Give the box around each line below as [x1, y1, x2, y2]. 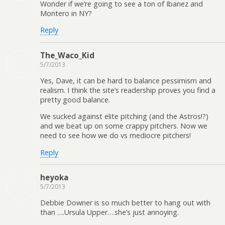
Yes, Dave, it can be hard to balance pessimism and [40, 75, 211, 85]
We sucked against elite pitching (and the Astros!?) [40, 111, 208, 122]
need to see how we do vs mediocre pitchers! [40, 131, 191, 141]
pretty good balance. [40, 94, 110, 104]
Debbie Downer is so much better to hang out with [40, 198, 210, 208]
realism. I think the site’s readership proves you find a [40, 85, 215, 95]
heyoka [40, 172, 68, 183]
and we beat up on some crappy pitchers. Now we [40, 121, 207, 131]
